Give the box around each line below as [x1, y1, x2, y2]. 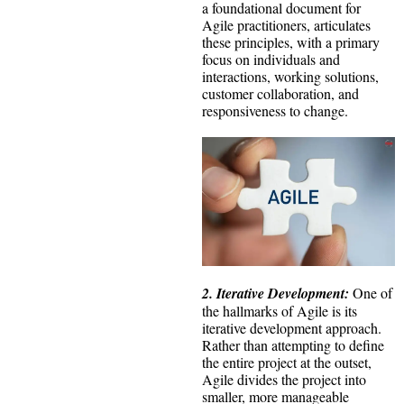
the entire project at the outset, [202, 352, 372, 372]
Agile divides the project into [202, 369, 366, 389]
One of [349, 282, 392, 302]
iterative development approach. [202, 317, 381, 337]
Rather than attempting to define [202, 335, 384, 354]
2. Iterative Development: [202, 282, 349, 303]
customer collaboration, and [202, 83, 359, 103]
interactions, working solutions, [202, 66, 379, 86]
